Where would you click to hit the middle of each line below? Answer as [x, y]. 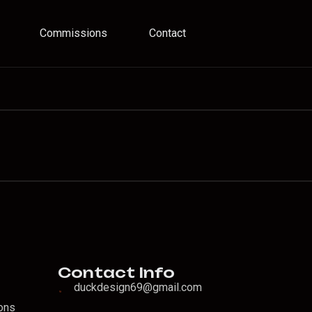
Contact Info [116, 272]
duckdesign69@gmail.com [138, 287]
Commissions [73, 33]
